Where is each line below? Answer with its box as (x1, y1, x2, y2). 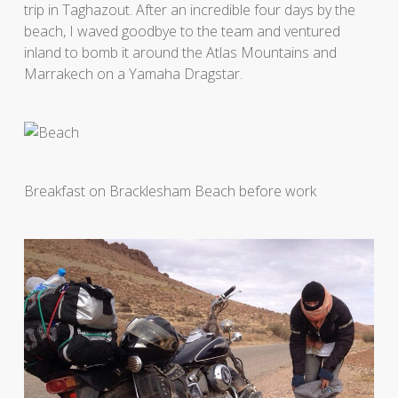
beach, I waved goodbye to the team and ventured (23, 20, 340, 41)
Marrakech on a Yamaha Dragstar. (23, 63, 243, 84)
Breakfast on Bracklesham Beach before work (23, 180, 316, 201)
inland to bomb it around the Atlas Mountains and (23, 42, 337, 62)
